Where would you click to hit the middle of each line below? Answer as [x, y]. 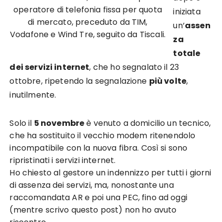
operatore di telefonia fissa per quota [88, 9]
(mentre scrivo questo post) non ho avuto [93, 210]
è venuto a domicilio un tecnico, [148, 123]
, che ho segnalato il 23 [134, 67]
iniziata [187, 12]
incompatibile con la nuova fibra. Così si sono [99, 148]
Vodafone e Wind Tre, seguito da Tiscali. [87, 34]
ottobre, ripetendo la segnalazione [79, 81]
